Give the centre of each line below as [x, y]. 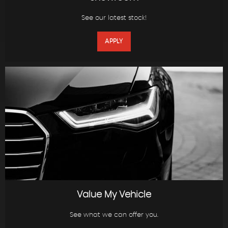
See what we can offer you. [114, 215]
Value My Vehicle [114, 195]
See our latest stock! [114, 18]
